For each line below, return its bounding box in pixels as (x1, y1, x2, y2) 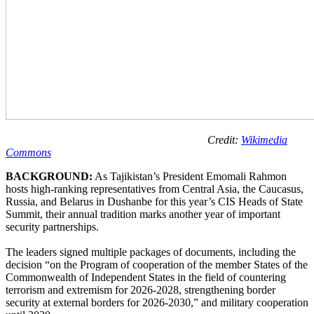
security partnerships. (6, 220, 99, 233)
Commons (6, 146, 51, 158)
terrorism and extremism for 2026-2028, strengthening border (6, 283, 275, 296)
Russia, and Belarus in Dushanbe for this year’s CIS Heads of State (6, 195, 303, 207)
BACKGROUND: (6, 170, 93, 182)
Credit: (6, 133, 241, 146)
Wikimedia (241, 133, 287, 146)
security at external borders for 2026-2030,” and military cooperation (6, 296, 308, 308)
